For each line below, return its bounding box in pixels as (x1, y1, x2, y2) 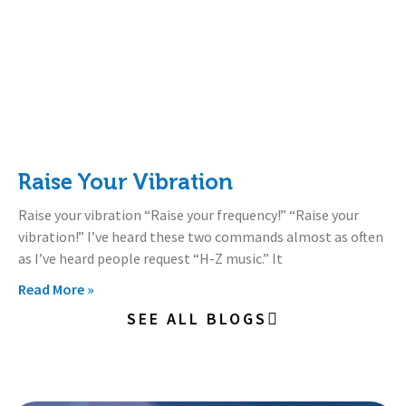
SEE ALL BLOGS (126, 307, 267, 329)
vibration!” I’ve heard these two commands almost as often (18, 227, 383, 246)
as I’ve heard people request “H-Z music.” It (18, 248, 283, 267)
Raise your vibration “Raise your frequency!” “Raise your (18, 205, 359, 224)
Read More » (18, 279, 94, 298)
